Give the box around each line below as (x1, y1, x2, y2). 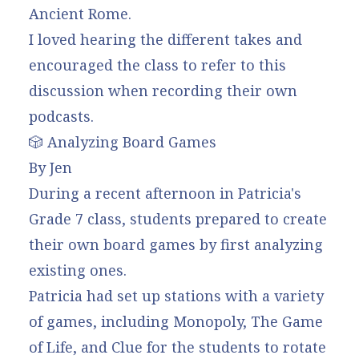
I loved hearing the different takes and (29, 29, 302, 49)
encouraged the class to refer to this (29, 54, 286, 75)
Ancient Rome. (29, 3, 131, 23)
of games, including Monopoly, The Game (29, 311, 323, 331)
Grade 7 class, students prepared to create (29, 208, 327, 228)
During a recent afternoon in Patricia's (29, 183, 301, 203)
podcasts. (29, 106, 94, 126)
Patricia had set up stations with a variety (29, 285, 324, 305)
